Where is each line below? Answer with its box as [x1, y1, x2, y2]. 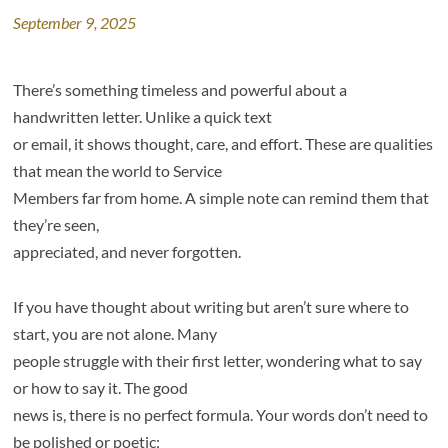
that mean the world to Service [13, 161, 223, 180]
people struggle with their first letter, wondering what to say [13, 351, 423, 370]
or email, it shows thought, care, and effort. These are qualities [13, 134, 434, 153]
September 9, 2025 [13, 13, 137, 32]
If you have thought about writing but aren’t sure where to [13, 297, 410, 316]
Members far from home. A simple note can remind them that [13, 188, 430, 207]
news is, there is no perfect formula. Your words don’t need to [13, 405, 429, 424]
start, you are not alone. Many [13, 324, 218, 343]
